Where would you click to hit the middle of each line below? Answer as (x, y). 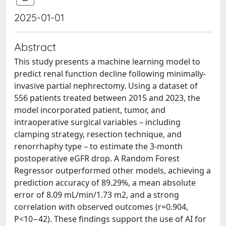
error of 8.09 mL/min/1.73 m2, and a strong (97, 195)
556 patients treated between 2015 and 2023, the (107, 98)
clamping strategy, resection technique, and (98, 134)
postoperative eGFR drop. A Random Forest (97, 158)
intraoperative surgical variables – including (97, 122)
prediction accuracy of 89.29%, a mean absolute (105, 183)
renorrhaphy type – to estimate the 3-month (98, 146)
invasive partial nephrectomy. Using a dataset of (106, 86)
